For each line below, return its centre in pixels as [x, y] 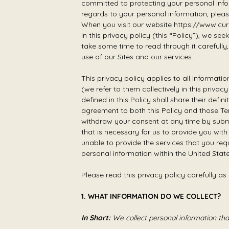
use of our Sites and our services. [137, 57]
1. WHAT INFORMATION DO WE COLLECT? [151, 196]
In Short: [96, 218]
